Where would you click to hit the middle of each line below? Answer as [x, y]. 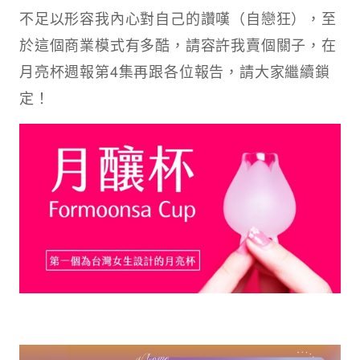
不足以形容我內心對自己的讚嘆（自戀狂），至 [178, 18]
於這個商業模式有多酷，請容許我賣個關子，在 [178, 45]
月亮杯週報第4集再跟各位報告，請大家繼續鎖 [175, 71]
